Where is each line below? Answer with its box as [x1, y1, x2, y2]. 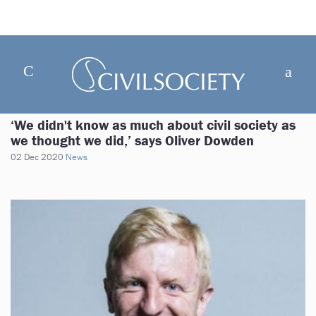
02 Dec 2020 [11, 151, 63, 163]
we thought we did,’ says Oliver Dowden [11, 131, 254, 149]
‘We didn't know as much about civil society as [11, 116, 296, 133]
